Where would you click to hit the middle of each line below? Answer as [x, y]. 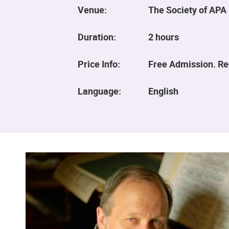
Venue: [92, 9]
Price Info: [99, 64]
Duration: [97, 37]
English [163, 91]
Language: [99, 91]
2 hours [164, 37]
